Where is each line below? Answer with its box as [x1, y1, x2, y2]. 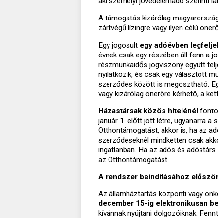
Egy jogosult [98, 40, 140, 50]
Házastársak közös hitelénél [98, 106, 198, 115]
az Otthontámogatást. [98, 155, 169, 164]
